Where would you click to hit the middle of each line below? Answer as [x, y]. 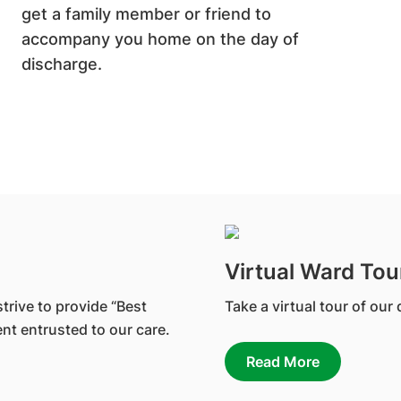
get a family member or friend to [147, 14]
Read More [283, 362]
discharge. [62, 64]
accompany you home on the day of [161, 39]
